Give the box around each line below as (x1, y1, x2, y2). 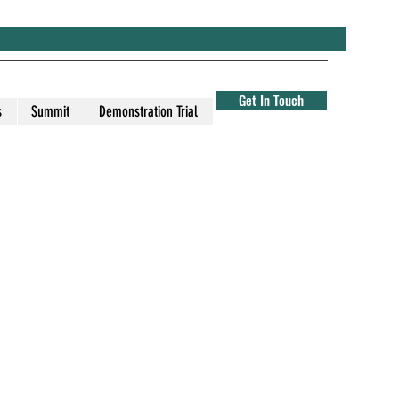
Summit (31, 102, 69, 120)
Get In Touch (239, 90, 304, 110)
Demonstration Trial (99, 102, 198, 120)
